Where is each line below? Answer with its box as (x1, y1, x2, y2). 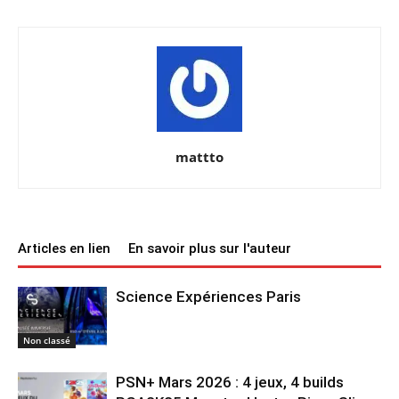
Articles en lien (18, 240, 110, 257)
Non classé (23, 334, 70, 347)
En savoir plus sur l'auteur (128, 240, 291, 257)
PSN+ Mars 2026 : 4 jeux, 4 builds (116, 373, 344, 392)
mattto (175, 148, 224, 167)
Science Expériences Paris (116, 288, 301, 306)
